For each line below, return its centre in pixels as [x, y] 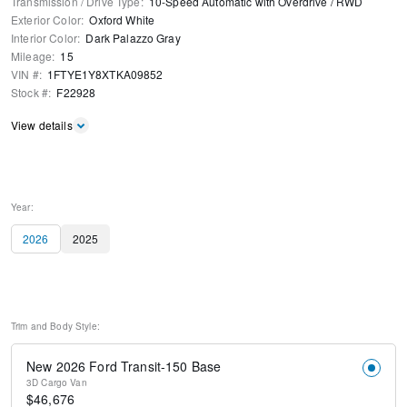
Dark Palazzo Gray [133, 38]
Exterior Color [46, 20]
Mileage [31, 56]
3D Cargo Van [57, 383]
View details [42, 125]
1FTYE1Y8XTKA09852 [105, 74]
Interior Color [44, 38]
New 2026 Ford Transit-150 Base [124, 367]
